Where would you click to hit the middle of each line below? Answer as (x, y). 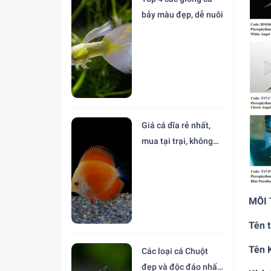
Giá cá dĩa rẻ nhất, (176, 125)
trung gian (161, 156)
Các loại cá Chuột (175, 251)
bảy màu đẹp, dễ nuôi (182, 15)
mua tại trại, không (177, 141)
